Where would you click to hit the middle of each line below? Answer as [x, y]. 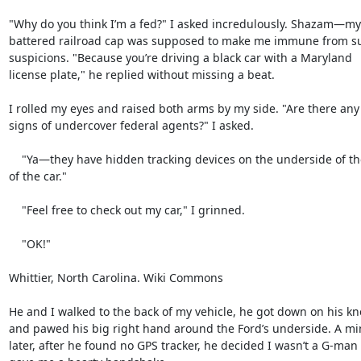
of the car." [37, 176]
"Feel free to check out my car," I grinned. [15, 210]
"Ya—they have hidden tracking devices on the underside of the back [15, 159]
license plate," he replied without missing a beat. [141, 75]
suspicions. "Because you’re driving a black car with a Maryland [180, 58]
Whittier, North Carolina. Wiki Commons [116, 278]
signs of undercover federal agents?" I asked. [131, 125]
